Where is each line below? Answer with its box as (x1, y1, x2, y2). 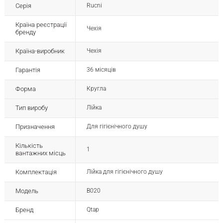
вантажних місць (15, 149, 66, 157)
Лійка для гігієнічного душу (86, 168, 163, 176)
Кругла (86, 85, 106, 93)
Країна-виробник (15, 47, 65, 55)
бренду (15, 28, 36, 36)
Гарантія (15, 66, 40, 74)
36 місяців (86, 66, 116, 74)
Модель (15, 187, 38, 195)
